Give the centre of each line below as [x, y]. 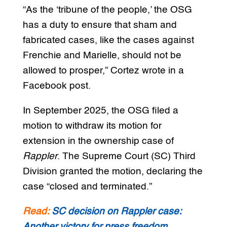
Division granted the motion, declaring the [112, 172]
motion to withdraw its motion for [92, 126]
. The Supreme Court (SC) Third [126, 157]
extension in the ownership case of [98, 141]
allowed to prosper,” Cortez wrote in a [103, 71]
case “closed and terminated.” [87, 187]
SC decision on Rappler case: [116, 212]
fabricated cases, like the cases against [108, 41]
